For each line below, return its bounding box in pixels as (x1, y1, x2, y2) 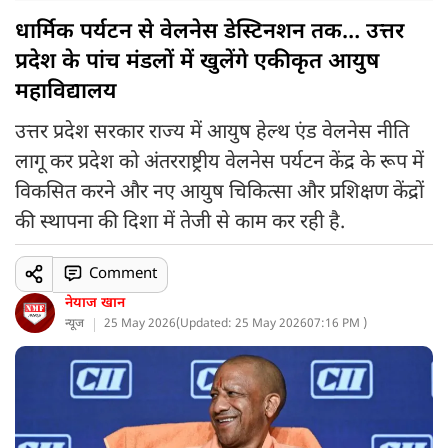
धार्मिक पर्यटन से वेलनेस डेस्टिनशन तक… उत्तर (15, 18, 404, 47)
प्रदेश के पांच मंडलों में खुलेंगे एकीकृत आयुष (15, 48, 379, 77)
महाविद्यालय (15, 78, 117, 107)
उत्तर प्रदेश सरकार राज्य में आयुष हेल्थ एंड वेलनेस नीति (15, 120, 409, 146)
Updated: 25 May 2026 (180, 316, 307, 332)
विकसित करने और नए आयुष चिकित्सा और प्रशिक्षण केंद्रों (15, 180, 424, 206)
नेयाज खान (65, 294, 125, 313)
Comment (88, 264, 157, 284)
